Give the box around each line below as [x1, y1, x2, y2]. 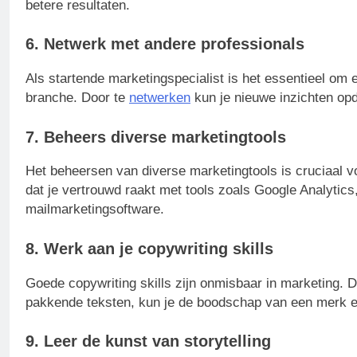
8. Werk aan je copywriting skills [25, 239, 273, 257]
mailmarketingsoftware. [25, 202, 164, 218]
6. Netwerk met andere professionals [25, 35, 304, 53]
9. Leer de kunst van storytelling [25, 332, 271, 351]
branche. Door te [25, 90, 129, 105]
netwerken [129, 90, 190, 105]
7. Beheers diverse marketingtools [25, 127, 286, 146]
